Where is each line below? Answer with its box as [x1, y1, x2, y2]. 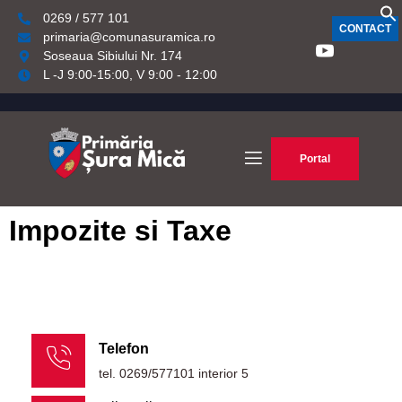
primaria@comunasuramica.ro [42, 30, 215, 44]
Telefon [99, 340, 149, 356]
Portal [299, 152, 330, 165]
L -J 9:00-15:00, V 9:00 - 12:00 [42, 67, 217, 82]
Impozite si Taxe [9, 214, 232, 247]
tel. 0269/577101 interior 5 [99, 365, 249, 380]
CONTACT [338, 22, 391, 35]
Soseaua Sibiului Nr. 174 [42, 48, 182, 63]
